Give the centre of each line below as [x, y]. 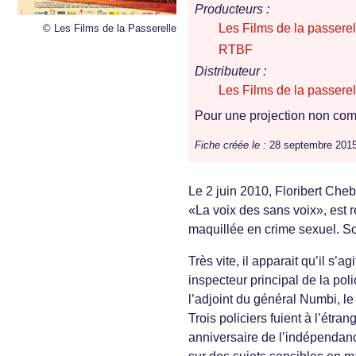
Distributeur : [230, 72]
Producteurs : [232, 10]
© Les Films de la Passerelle [110, 28]
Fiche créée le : [230, 145]
